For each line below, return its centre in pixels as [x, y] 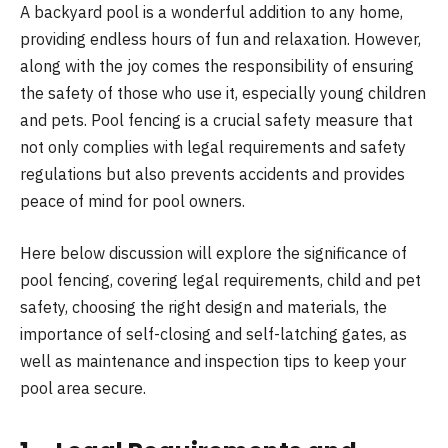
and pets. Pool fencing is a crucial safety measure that [216, 120]
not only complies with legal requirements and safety [213, 147]
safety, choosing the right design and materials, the [203, 306]
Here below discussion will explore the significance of [213, 252]
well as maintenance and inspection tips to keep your [213, 360]
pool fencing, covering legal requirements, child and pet [220, 279]
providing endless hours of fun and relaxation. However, [220, 39]
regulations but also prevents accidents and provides [212, 174]
